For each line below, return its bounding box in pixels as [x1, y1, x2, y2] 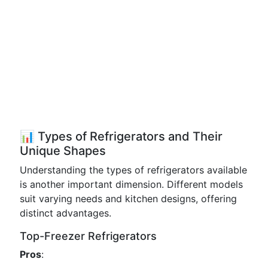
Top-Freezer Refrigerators [20, 230, 157, 242]
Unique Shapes [20, 144, 106, 158]
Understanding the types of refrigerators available [20, 164, 247, 176]
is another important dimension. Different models [20, 178, 243, 190]
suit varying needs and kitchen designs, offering [20, 193, 237, 205]
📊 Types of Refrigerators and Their [20, 129, 223, 144]
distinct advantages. [20, 207, 111, 219]
